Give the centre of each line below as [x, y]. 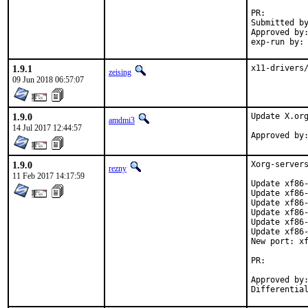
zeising [120, 72]
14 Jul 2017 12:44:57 [47, 128]
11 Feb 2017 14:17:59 [48, 176]
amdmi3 [122, 120]
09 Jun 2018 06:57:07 [48, 80]
